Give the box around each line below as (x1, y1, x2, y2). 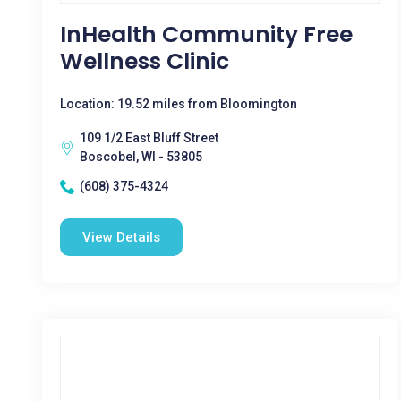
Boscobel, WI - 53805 (80, 149, 202, 164)
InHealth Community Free (60, 19, 353, 50)
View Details (82, 229, 160, 245)
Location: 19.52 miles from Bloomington (60, 97, 297, 111)
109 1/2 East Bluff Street (80, 131, 218, 145)
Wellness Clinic (60, 46, 229, 77)
